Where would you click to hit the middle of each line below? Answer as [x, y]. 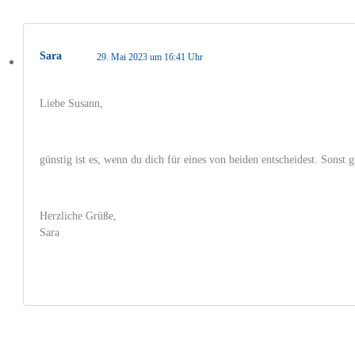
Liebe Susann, [71, 103]
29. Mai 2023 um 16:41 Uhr [150, 57]
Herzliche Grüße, [78, 216]
